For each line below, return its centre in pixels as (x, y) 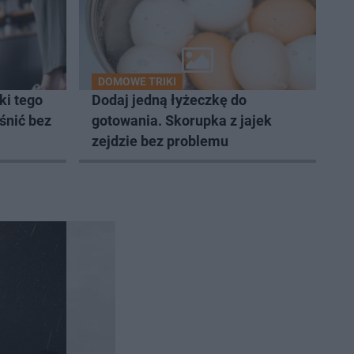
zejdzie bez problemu (160, 141)
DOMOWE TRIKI (137, 81)
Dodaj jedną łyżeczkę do (169, 100)
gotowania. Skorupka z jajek (182, 120)
